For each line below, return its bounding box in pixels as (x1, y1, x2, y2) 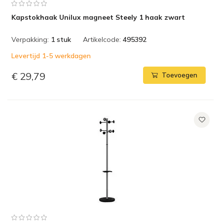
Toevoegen (162, 71, 197, 79)
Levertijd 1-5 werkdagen (11, 51, 91, 60)
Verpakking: (11, 35, 49, 44)
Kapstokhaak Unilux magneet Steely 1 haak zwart (11, 13, 185, 22)
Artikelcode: (83, 35, 121, 44)
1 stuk (51, 35, 71, 44)
